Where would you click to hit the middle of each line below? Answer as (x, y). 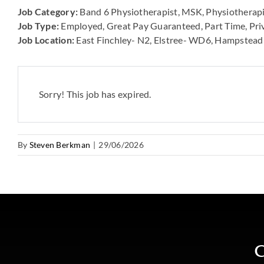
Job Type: (39, 25)
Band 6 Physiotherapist (129, 11)
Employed (82, 25)
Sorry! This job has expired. (95, 94)
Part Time (225, 25)
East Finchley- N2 (113, 39)
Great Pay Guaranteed (154, 25)
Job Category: (49, 11)
